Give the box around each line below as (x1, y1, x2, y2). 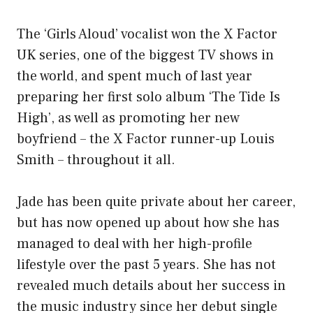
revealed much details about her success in (17, 277, 286, 296)
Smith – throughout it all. (17, 151, 175, 170)
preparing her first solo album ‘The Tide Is (17, 88, 280, 107)
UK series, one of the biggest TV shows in (17, 46, 274, 65)
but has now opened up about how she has (17, 214, 279, 233)
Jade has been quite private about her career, (17, 193, 296, 212)
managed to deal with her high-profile (17, 235, 252, 254)
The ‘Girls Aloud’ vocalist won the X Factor (17, 25, 277, 44)
